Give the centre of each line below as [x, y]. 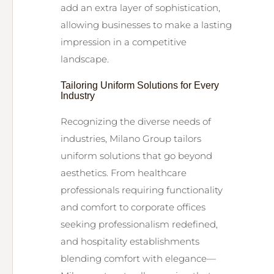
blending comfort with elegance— [138, 258]
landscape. [85, 59]
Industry [78, 96]
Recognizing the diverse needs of [136, 121]
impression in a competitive [124, 42]
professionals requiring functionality [142, 190]
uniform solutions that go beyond [136, 156]
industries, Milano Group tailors [131, 139]
